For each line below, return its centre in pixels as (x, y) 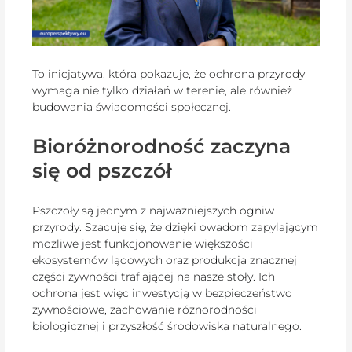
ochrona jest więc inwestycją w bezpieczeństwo (163, 293)
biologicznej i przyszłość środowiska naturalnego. (167, 326)
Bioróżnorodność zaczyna (162, 147)
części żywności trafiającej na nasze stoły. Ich (154, 276)
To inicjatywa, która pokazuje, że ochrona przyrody (169, 73)
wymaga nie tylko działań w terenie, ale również (163, 90)
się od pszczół (102, 171)
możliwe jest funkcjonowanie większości (143, 243)
